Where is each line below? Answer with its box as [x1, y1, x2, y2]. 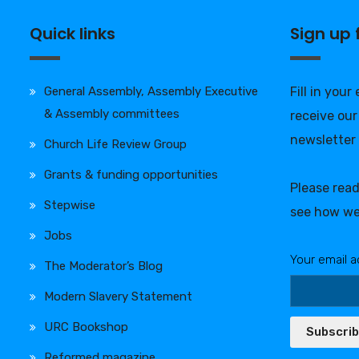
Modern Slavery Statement [44, 288, 192, 304]
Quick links [30, 22, 115, 45]
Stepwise [44, 197, 95, 212]
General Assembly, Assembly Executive [44, 83, 258, 99]
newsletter [290, 131, 356, 147]
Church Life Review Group [44, 136, 187, 151]
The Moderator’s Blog [44, 258, 163, 273]
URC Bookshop [44, 319, 128, 334]
